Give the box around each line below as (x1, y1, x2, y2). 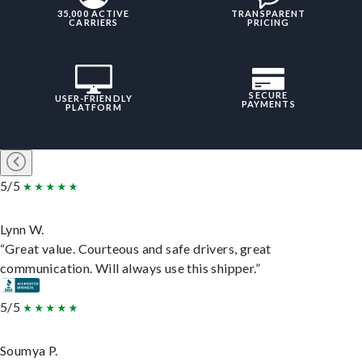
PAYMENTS (241, 99, 296, 110)
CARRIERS (69, 17, 119, 28)
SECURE (249, 90, 288, 101)
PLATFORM (65, 102, 122, 113)
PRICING (246, 17, 290, 28)
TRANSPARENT (231, 8, 306, 19)
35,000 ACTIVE (57, 8, 130, 19)
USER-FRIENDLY (54, 93, 133, 104)
